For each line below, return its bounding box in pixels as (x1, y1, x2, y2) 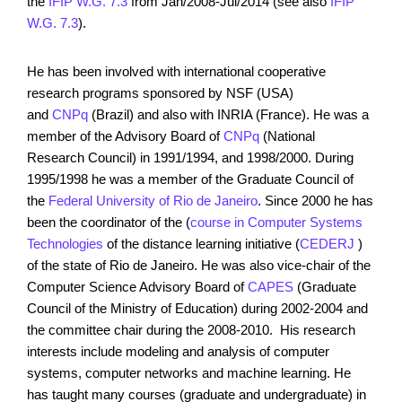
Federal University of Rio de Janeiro (48, 192, 258, 208)
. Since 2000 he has (258, 192, 373, 208)
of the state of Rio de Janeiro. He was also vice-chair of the (27, 257, 371, 273)
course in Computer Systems (190, 214, 363, 230)
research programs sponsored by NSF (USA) (27, 84, 293, 100)
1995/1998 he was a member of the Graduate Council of (27, 170, 354, 187)
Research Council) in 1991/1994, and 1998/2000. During (27, 149, 354, 165)
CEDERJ (300, 235, 358, 251)
